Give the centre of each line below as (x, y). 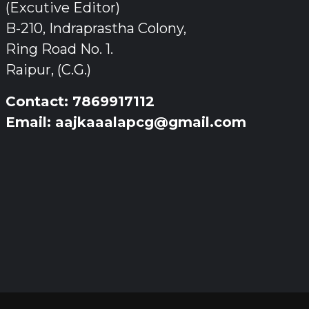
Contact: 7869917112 (80, 102)
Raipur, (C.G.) (48, 70)
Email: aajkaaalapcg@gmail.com (126, 122)
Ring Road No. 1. (59, 49)
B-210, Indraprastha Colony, (96, 29)
